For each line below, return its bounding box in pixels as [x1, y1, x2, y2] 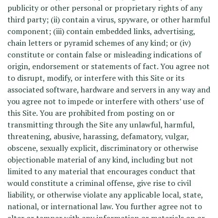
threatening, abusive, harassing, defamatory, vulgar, [7, 131, 189, 142]
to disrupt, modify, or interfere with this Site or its [7, 73, 184, 83]
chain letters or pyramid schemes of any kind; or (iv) [7, 37, 191, 48]
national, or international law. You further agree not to [7, 201, 202, 212]
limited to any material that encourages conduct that [7, 166, 196, 177]
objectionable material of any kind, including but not [7, 154, 193, 165]
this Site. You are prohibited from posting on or [7, 108, 175, 118]
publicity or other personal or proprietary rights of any [7, 2, 202, 13]
